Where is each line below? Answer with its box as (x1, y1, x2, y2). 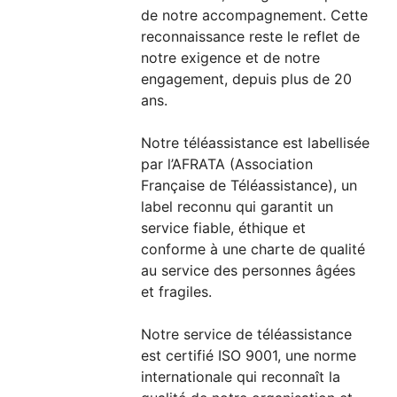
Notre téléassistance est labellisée (141, 134, 370, 152)
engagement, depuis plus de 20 (141, 70, 353, 89)
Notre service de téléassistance (141, 325, 353, 344)
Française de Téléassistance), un (141, 176, 358, 195)
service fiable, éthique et (141, 219, 307, 237)
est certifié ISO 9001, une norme (141, 346, 357, 365)
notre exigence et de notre (141, 49, 321, 67)
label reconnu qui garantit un (141, 198, 334, 216)
